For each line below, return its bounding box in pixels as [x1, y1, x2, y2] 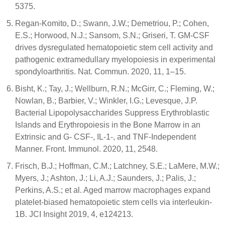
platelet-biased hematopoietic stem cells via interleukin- [15, 198, 212, 206]
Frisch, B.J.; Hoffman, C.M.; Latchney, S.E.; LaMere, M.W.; [15, 162, 219, 170]
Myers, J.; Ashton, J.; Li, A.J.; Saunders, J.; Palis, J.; [15, 174, 196, 182]
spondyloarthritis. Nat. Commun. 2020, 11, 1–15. [15, 67, 186, 76]
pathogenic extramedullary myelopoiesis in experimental [15, 55, 215, 64]
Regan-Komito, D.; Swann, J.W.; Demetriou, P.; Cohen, [15, 19, 209, 28]
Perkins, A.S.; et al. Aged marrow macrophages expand [15, 186, 210, 194]
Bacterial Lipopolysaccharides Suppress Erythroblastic [15, 108, 209, 117]
